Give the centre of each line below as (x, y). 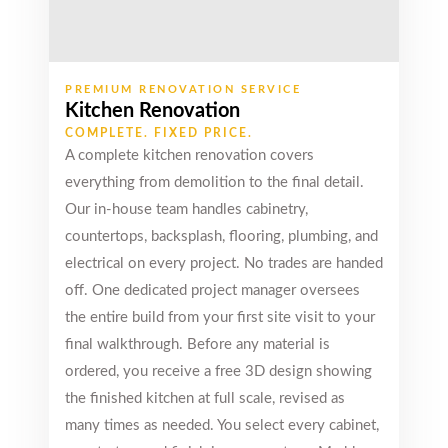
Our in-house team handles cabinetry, (186, 210)
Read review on (309, 214)
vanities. (287, 82)
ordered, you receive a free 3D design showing (218, 372)
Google (283, 236)
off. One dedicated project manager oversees (212, 291)
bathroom (291, 60)
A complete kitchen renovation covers (189, 156)
